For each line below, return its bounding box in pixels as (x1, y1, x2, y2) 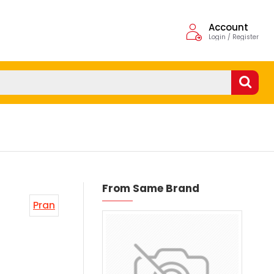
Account (209, 21, 248, 34)
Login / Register (209, 32, 259, 42)
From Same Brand (102, 181, 199, 196)
